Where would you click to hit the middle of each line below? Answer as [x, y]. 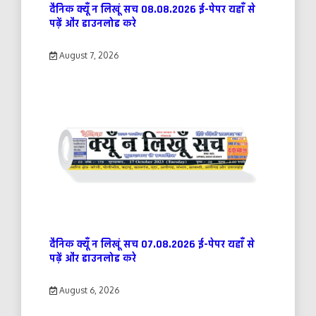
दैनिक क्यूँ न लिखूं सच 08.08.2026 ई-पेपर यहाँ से [152, 10]
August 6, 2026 [88, 291]
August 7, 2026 [87, 56]
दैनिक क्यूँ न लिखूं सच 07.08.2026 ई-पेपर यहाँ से [152, 245]
